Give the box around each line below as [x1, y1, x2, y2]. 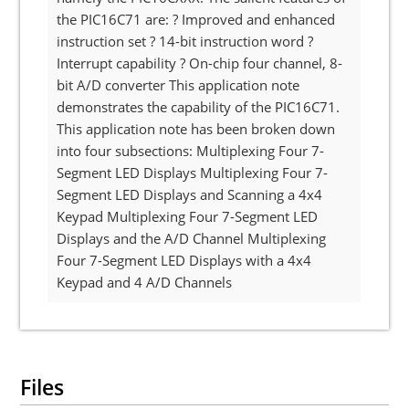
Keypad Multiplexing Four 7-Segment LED [57, 207, 319, 225]
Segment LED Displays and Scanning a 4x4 [57, 185, 323, 204]
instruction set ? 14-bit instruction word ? [57, 32, 314, 50]
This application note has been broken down [57, 120, 336, 138]
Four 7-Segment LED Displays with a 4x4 [57, 251, 312, 269]
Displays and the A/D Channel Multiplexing [57, 229, 327, 247]
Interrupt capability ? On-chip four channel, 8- [57, 54, 343, 72]
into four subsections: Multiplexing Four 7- [57, 142, 325, 160]
